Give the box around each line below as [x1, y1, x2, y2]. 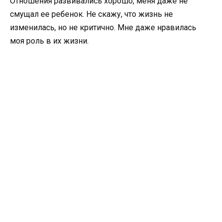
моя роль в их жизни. [10, 36, 89, 46]
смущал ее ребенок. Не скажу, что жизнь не [10, 9, 173, 19]
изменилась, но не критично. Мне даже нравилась [10, 23, 196, 33]
